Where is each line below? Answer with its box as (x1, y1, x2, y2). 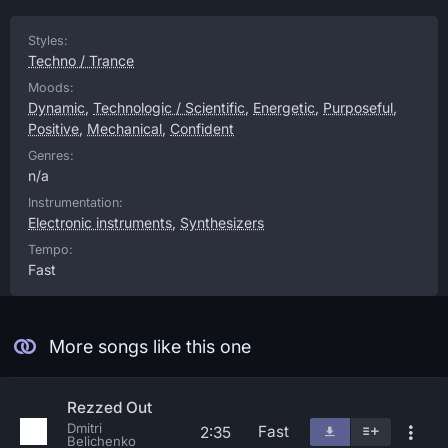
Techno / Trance (28, 52, 134, 69)
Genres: (28, 148, 74, 163)
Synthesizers (180, 214, 264, 231)
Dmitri (67, 420, 102, 436)
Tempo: (28, 242, 73, 257)
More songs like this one (48, 336, 251, 357)
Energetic (253, 99, 315, 116)
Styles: (28, 33, 68, 48)
